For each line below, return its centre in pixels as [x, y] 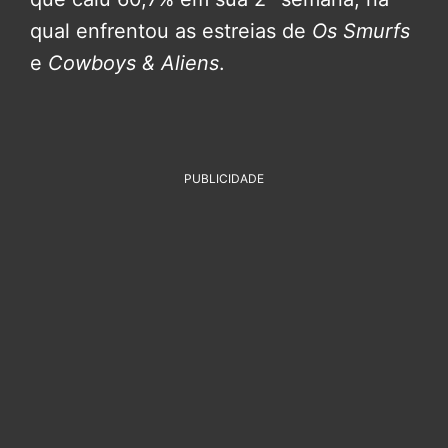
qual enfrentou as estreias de [171, 30]
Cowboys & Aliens [133, 62]
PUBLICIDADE [224, 178]
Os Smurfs [361, 30]
